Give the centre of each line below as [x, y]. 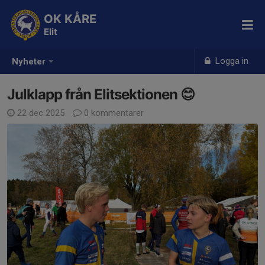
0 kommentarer [113, 113]
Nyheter [29, 62]
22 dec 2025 [41, 113]
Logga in [231, 61]
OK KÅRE [70, 19]
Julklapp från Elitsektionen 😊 [101, 94]
